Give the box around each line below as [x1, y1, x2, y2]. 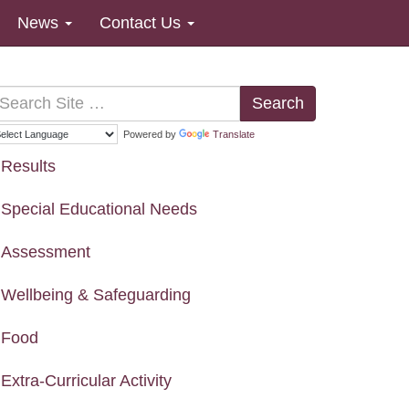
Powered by [118, 128, 179, 140]
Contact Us [100, 13, 185, 32]
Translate [213, 128, 255, 140]
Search [252, 93, 304, 112]
